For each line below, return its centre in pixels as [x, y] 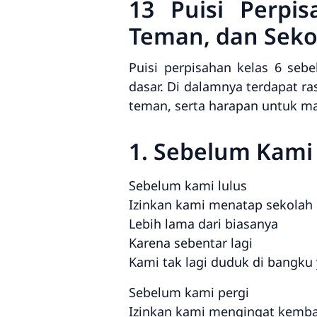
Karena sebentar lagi [191, 242]
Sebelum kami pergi [189, 292]
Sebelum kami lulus [188, 185]
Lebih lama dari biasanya [203, 223]
